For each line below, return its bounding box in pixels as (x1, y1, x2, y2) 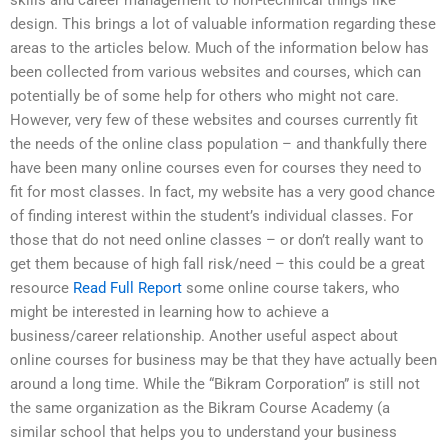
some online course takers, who (182, 279, 400, 298)
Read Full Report (73, 279, 182, 298)
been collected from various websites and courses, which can (10, 63, 421, 82)
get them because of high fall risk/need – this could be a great (10, 255, 425, 274)
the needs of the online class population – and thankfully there (10, 135, 427, 154)
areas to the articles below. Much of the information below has (10, 39, 429, 58)
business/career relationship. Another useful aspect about (10, 327, 398, 346)
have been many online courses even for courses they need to (10, 159, 422, 178)
